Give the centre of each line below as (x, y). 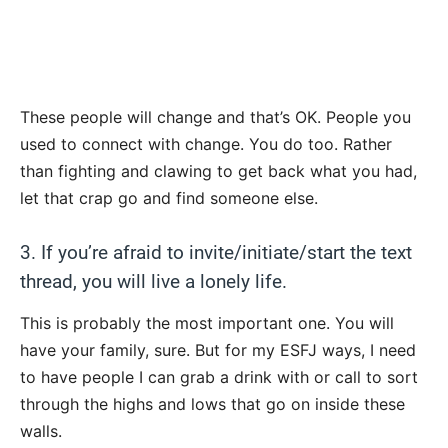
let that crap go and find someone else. (169, 198)
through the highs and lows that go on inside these (212, 404)
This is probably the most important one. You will (207, 323)
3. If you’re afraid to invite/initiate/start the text (216, 253)
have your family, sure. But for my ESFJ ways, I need (218, 350)
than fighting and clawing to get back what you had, (218, 171)
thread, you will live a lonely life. (153, 282)
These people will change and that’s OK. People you (215, 117)
